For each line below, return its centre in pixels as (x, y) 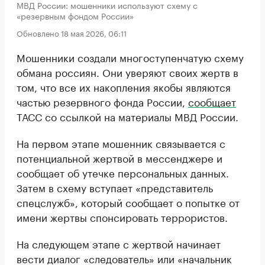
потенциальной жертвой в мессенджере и (119, 157)
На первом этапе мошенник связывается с (121, 143)
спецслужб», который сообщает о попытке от (128, 202)
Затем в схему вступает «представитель (115, 187)
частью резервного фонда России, (102, 101)
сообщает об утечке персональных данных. (123, 172)
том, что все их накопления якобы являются (124, 86)
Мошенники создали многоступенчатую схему (130, 57)
